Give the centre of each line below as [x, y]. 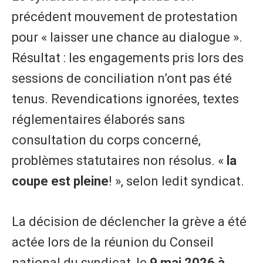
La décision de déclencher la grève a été [129, 221]
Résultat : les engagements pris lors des [128, 58]
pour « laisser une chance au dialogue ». [127, 37]
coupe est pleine [60, 181]
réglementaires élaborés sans [98, 119]
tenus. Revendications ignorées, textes [125, 99]
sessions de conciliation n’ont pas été [122, 78]
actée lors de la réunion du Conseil [113, 242]
